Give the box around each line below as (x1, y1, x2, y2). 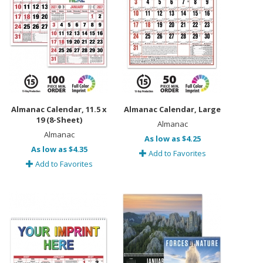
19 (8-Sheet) (36, 114, 82, 125)
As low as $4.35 (31, 144, 87, 154)
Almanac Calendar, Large (124, 104, 221, 114)
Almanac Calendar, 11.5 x (11, 104, 107, 114)
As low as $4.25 (144, 133, 201, 144)
